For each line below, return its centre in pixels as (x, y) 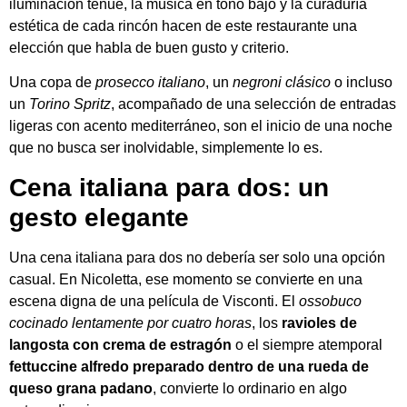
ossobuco (330, 301)
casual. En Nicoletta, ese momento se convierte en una (186, 279)
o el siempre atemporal (307, 344)
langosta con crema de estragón (120, 344)
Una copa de (52, 83)
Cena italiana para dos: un (169, 187)
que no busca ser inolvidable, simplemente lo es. (166, 148)
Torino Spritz (70, 104)
